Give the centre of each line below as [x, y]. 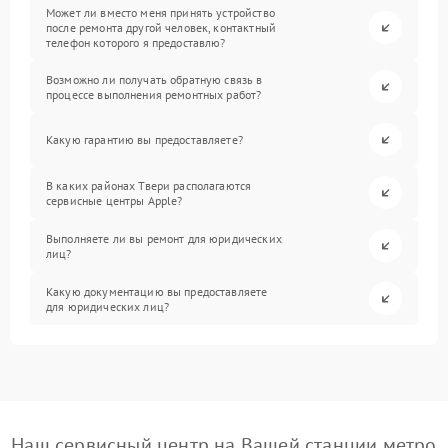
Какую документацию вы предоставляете [157, 291]
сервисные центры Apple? [114, 200]
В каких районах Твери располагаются [149, 185]
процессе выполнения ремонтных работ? [154, 94]
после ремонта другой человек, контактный [161, 27]
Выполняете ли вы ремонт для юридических [164, 238]
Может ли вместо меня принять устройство [160, 12]
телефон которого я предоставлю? [136, 42]
